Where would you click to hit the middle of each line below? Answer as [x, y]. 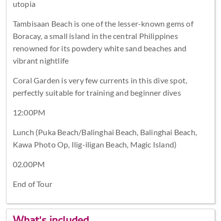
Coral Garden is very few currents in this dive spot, [100, 80]
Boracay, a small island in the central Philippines [95, 36]
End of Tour [32, 184]
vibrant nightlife [41, 60]
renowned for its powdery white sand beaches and [100, 48]
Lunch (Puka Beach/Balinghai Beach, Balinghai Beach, [105, 132]
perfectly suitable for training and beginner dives [97, 92]
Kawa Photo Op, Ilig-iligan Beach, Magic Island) [95, 144]
